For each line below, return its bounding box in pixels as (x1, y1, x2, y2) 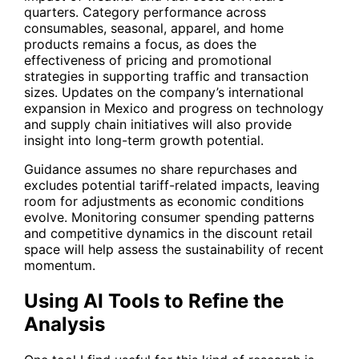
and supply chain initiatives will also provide (24, 116, 292, 133)
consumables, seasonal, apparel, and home (24, 20, 284, 37)
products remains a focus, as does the (24, 36, 256, 53)
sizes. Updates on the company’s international (24, 84, 304, 101)
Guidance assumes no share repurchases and (24, 161, 297, 178)
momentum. (24, 257, 95, 274)
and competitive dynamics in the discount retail (24, 225, 313, 242)
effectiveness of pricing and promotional (24, 52, 272, 69)
